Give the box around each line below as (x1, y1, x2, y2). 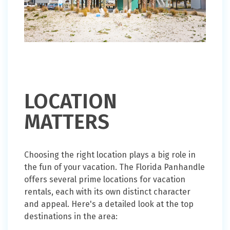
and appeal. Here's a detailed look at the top (24, 199, 194, 209)
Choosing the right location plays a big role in (24, 150, 196, 160)
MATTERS (24, 110, 109, 135)
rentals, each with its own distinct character (24, 187, 190, 197)
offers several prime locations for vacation (24, 175, 185, 185)
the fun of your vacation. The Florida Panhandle (24, 162, 205, 172)
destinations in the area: (24, 212, 118, 222)
